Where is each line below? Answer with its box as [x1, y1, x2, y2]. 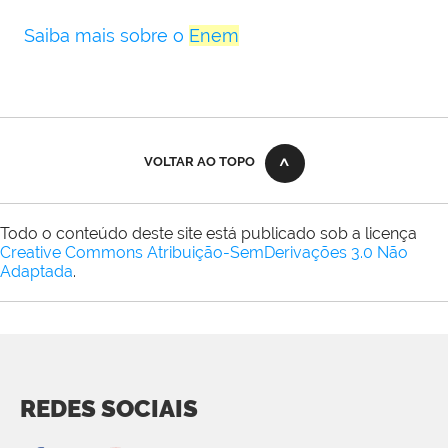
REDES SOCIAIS [20, 394, 198, 424]
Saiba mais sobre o [24, 25, 189, 47]
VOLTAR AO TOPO [143, 154, 255, 170]
